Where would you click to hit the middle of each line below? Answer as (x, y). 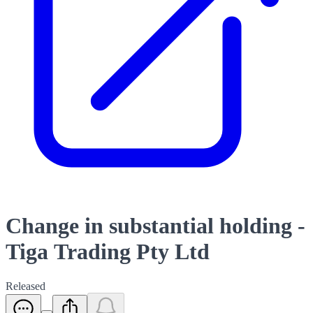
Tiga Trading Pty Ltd (108, 252)
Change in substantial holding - (155, 226)
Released (26, 286)
